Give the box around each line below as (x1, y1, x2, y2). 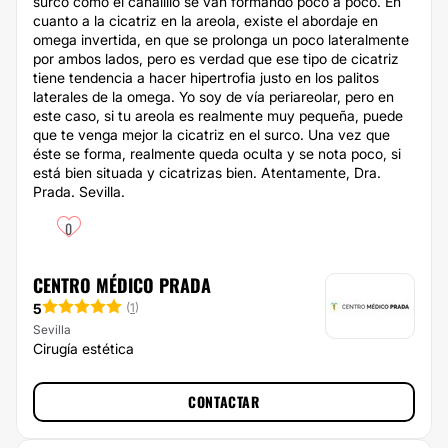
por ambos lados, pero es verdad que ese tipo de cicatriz (33, 50, 399, 67)
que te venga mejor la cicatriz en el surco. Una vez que (33, 126, 390, 143)
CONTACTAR (188, 391, 260, 412)
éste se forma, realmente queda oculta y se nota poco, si (33, 145, 401, 162)
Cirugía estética (33, 340, 134, 357)
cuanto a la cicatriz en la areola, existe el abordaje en (33, 12, 378, 29)
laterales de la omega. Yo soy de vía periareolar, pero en (33, 88, 394, 105)
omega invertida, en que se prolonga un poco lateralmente (33, 31, 409, 48)
